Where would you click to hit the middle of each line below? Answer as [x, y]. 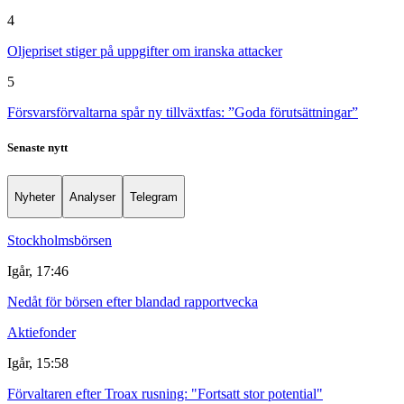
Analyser [92, 197]
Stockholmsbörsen [60, 240]
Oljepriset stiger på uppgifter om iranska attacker [145, 51]
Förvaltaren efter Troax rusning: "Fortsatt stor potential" [165, 394]
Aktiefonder [41, 332]
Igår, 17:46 [38, 271]
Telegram [154, 197]
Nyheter [35, 197]
